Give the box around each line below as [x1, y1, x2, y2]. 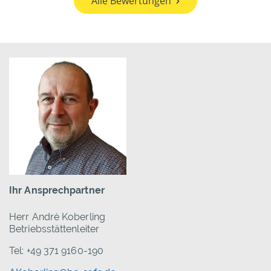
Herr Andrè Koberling [9, 211, 105, 223]
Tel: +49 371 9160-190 [9, 245, 104, 257]
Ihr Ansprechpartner [9, 184, 105, 197]
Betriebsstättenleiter [9, 223, 100, 235]
